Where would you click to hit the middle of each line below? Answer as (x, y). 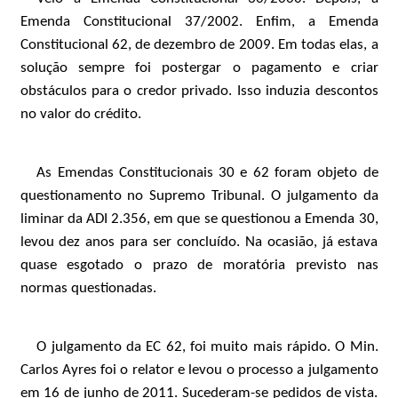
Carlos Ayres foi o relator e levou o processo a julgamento (199, 370)
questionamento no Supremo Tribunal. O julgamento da (199, 196)
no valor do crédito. (80, 114)
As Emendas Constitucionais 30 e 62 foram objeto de (207, 173)
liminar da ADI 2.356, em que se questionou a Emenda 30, (199, 219)
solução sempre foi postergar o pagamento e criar (199, 68)
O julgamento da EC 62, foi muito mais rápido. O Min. (207, 347)
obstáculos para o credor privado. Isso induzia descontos (199, 91)
